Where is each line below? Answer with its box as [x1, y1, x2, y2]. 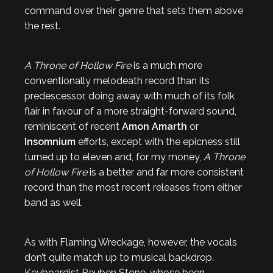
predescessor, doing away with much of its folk [24, 90, 235, 102]
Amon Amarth [122, 120, 187, 132]
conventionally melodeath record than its [24, 74, 210, 87]
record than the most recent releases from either [24, 181, 242, 193]
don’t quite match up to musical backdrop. [24, 251, 214, 263]
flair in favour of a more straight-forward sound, [24, 105, 236, 117]
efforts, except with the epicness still [78, 135, 240, 147]
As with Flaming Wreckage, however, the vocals [24, 236, 237, 248]
